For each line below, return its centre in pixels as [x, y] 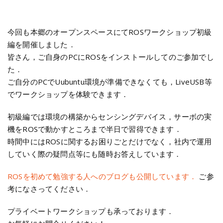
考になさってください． [49, 189]
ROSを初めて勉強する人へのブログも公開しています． [102, 176]
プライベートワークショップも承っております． [91, 211]
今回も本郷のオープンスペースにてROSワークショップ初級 [110, 32]
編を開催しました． [42, 45]
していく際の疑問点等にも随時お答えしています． [95, 154]
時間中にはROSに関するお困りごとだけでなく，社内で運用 [110, 142]
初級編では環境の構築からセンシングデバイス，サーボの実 [110, 117]
